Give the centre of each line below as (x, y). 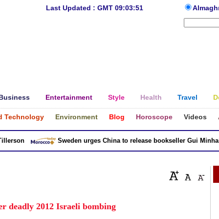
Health (151, 97)
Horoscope (154, 117)
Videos (195, 117)
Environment (77, 117)
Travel (187, 97)
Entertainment (69, 97)
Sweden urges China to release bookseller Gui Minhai (127, 141)
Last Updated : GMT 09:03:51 (94, 8)
